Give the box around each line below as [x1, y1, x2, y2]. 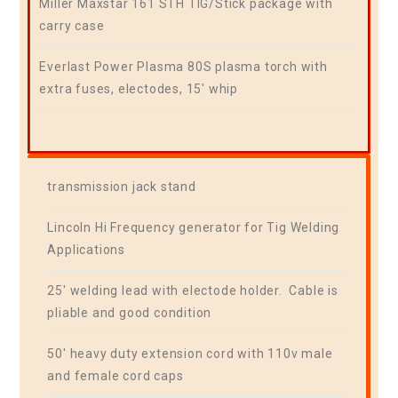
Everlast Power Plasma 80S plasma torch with [39, 59, 328, 74]
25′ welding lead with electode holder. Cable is [47, 283, 338, 298]
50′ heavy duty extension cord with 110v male [47, 346, 333, 362]
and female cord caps [47, 369, 184, 384]
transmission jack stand [47, 179, 196, 195]
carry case [39, 18, 105, 33]
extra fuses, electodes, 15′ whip [39, 81, 239, 96]
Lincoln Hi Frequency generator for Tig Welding [47, 220, 340, 235]
